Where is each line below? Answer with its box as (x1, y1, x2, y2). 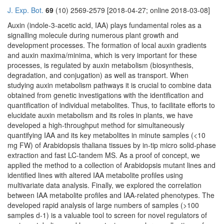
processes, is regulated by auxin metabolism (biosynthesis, (7, 60, 193, 70)
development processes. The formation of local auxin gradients (7, 40, 206, 50)
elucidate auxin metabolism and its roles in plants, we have (7, 110, 193, 120)
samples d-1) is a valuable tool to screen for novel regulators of (7, 210, 207, 220)
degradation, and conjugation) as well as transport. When (7, 70, 188, 80)
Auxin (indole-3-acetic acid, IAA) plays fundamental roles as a (7, 20, 201, 30)
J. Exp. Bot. (7, 5, 43, 15)
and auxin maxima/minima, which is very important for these (7, 50, 197, 60)
